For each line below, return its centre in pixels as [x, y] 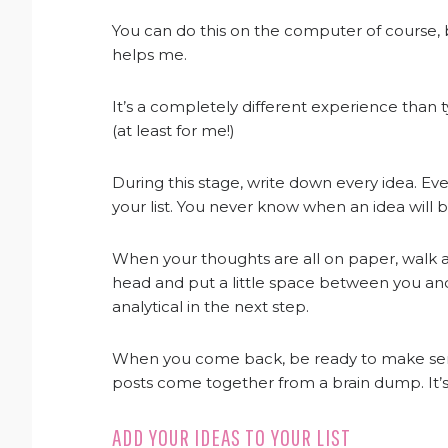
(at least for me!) [173, 130]
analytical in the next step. [210, 306]
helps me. [149, 54]
